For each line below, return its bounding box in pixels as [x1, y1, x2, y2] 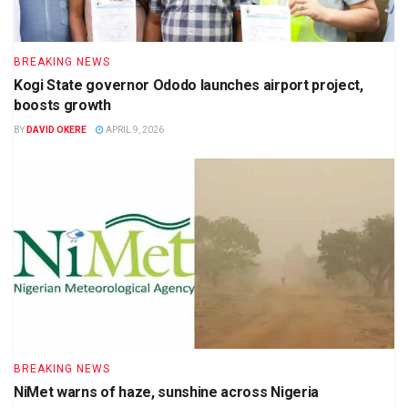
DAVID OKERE [26, 125, 87, 136]
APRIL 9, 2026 [104, 125, 164, 136]
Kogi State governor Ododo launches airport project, [14, 76, 363, 95]
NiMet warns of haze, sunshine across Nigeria [14, 383, 319, 402]
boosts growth [14, 97, 111, 115]
